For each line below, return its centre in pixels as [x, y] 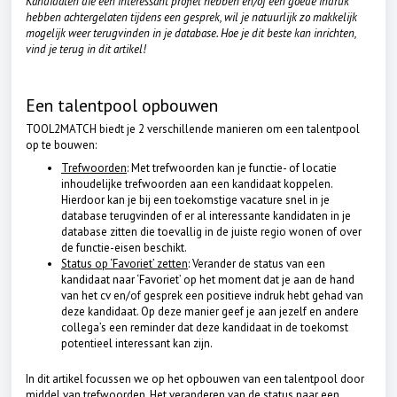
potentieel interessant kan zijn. [138, 343]
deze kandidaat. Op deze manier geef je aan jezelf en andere [210, 311]
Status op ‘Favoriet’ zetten [125, 264]
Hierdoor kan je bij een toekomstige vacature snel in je [195, 200]
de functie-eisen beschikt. [125, 248]
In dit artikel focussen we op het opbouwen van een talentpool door [195, 379]
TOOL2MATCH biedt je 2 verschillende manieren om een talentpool [193, 129]
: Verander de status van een [257, 264]
